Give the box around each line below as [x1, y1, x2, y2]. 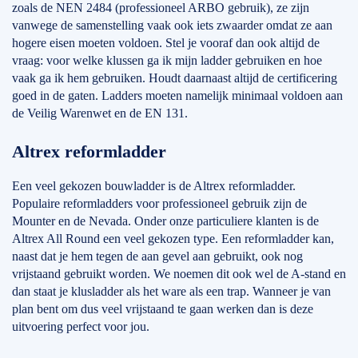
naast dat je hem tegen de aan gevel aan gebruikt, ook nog [12, 249, 303, 263]
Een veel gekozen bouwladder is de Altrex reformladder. [12, 179, 296, 193]
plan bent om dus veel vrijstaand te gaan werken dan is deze [12, 302, 313, 316]
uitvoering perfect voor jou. [12, 320, 149, 333]
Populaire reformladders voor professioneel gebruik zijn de [12, 197, 307, 210]
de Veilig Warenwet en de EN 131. [12, 106, 188, 120]
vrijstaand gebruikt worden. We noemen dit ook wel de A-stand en [12, 267, 346, 280]
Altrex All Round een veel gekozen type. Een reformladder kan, [12, 232, 334, 245]
